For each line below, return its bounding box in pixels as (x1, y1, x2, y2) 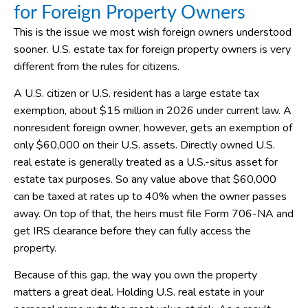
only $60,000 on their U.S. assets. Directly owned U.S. (14, 137, 275, 153)
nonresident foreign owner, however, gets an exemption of (14, 120, 292, 136)
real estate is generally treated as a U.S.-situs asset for (14, 155, 278, 170)
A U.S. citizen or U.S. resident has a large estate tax (14, 86, 259, 102)
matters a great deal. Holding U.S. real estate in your (14, 285, 264, 300)
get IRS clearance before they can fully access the (14, 223, 251, 239)
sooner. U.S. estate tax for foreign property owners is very (14, 41, 291, 57)
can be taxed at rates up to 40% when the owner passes (14, 189, 287, 205)
